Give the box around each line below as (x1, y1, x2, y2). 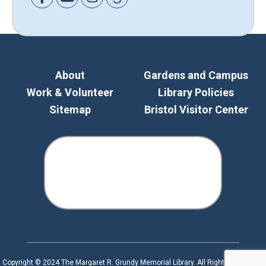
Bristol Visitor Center (144, 103, 248, 116)
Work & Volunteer (27, 85, 113, 99)
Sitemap (49, 103, 91, 116)
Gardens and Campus (144, 68, 248, 81)
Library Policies (158, 85, 234, 99)
